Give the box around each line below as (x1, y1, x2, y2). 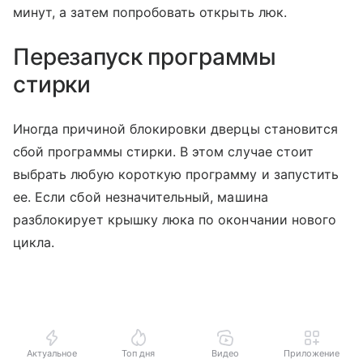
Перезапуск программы (13, 42, 277, 70)
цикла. (13, 233, 59, 250)
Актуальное (26, 348, 77, 359)
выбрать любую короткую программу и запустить (13, 165, 340, 182)
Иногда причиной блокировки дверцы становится (13, 120, 339, 137)
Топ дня (122, 348, 155, 359)
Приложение (284, 348, 340, 359)
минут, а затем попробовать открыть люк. (13, 3, 291, 20)
